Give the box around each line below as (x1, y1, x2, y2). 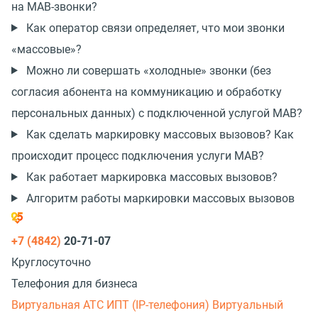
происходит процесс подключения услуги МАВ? (11, 148, 264, 163)
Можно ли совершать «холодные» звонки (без (26, 63, 271, 77)
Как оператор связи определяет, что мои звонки (26, 21, 285, 35)
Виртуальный (212, 297, 283, 312)
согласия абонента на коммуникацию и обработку (11, 84, 282, 99)
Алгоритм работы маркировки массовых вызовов (26, 191, 295, 205)
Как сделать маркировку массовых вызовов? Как (26, 127, 294, 141)
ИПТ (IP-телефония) (106, 297, 212, 312)
